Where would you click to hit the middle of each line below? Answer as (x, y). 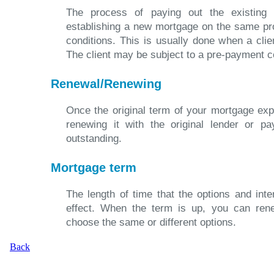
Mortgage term (94, 168)
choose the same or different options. (151, 222)
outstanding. (94, 139)
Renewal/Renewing (106, 84)
